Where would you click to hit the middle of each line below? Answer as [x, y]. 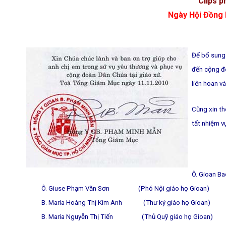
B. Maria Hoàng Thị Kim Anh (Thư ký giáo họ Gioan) [126, 203]
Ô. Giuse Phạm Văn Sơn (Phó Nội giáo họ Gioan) [125, 189]
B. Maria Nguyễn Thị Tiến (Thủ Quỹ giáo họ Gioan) [127, 217]
